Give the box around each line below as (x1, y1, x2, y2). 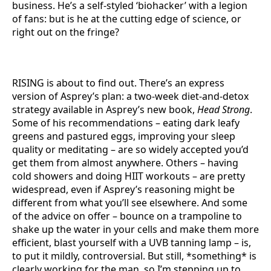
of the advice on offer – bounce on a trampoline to (12, 209, 242, 223)
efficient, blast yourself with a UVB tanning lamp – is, (12, 236, 251, 249)
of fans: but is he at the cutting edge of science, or (12, 12, 241, 25)
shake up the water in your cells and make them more (12, 223, 259, 236)
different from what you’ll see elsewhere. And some (12, 196, 247, 209)
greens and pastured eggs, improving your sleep (12, 129, 235, 143)
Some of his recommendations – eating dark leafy (12, 116, 240, 129)
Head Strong (197, 103, 250, 116)
